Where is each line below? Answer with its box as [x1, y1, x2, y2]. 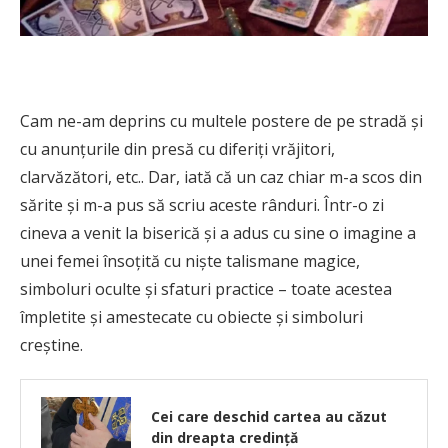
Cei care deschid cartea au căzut [151, 407, 387, 427]
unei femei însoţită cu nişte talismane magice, [20, 250, 360, 273]
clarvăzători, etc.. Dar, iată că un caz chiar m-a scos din [20, 166, 422, 189]
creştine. [20, 334, 83, 357]
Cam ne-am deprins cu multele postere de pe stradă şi [20, 110, 423, 133]
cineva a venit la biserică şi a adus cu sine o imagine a [20, 222, 416, 245]
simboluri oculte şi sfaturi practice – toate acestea [20, 278, 392, 301]
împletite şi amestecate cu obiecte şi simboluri [20, 306, 363, 329]
